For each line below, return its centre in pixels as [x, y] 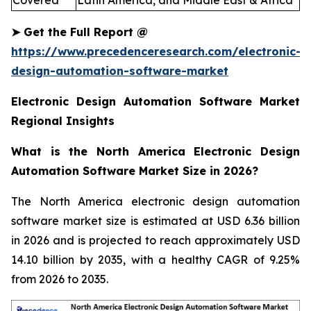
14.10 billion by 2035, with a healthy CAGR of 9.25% [155, 260]
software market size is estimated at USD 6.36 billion [155, 221]
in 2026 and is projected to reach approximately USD [155, 241]
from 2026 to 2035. [60, 279]
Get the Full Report [78, 32]
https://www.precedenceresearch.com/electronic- [156, 52]
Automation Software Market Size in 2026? [135, 171]
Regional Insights [63, 121]
